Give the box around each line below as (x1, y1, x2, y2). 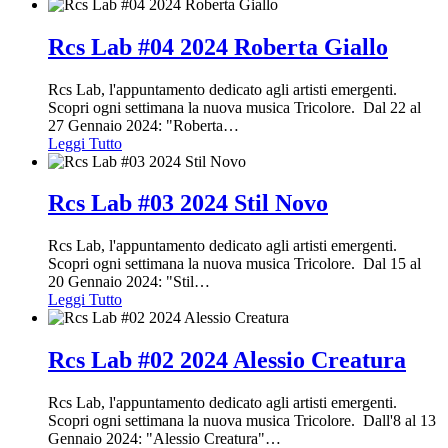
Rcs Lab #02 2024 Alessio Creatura (48, 347, 406, 374)
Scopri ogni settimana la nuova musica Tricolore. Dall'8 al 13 (48, 412, 436, 430)
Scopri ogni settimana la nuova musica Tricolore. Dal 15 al (48, 255, 421, 273)
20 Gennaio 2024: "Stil (48, 273, 194, 291)
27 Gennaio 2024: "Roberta (48, 116, 223, 134)
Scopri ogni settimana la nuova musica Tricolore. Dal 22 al (48, 98, 421, 116)
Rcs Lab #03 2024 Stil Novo (48, 190, 328, 217)
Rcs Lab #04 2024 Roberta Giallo (48, 33, 388, 60)
